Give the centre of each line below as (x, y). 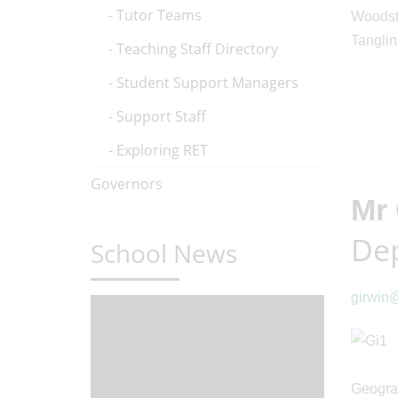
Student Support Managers (207, 83)
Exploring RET (162, 150)
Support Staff (161, 116)
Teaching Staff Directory (197, 49)
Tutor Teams (159, 15)
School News (164, 253)
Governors (127, 184)
